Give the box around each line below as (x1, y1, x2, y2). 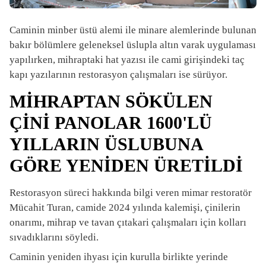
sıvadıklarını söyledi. (9, 232, 99, 243)
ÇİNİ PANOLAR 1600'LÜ (9, 113, 212, 133)
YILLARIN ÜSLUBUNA (9, 134, 204, 154)
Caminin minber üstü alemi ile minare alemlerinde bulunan (9, 24, 256, 36)
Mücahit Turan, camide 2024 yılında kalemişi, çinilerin (9, 202, 240, 214)
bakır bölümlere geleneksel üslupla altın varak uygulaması (9, 39, 256, 51)
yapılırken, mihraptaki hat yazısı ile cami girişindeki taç (9, 54, 245, 66)
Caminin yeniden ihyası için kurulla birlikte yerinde (9, 251, 228, 263)
